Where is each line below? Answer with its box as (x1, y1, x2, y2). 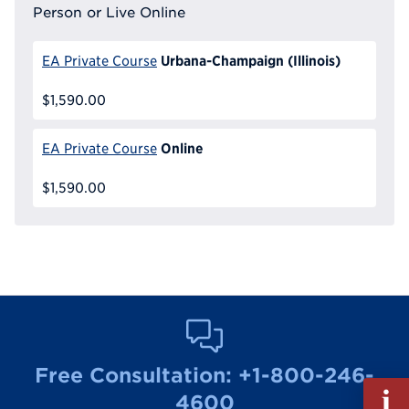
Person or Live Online (33, 4, 185, 21)
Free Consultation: (35, 363, 238, 387)
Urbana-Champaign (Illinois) (160, 52, 341, 69)
